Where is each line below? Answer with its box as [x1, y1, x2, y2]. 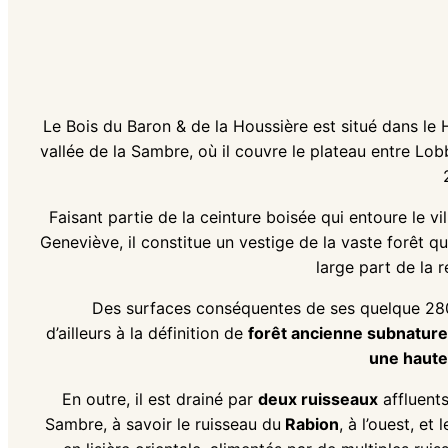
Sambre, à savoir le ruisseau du [45, 413, 281, 434]
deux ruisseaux [258, 388, 378, 409]
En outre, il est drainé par [62, 388, 258, 409]
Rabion [281, 413, 339, 434]
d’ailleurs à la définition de [46, 322, 248, 343]
